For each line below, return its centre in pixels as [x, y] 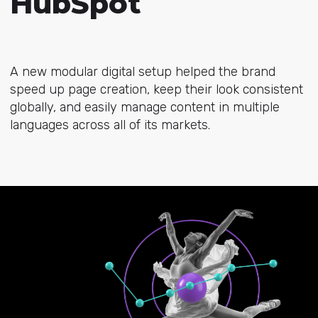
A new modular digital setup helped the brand [142, 72]
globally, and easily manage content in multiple [144, 107]
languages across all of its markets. [110, 125]
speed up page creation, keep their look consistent [156, 89]
